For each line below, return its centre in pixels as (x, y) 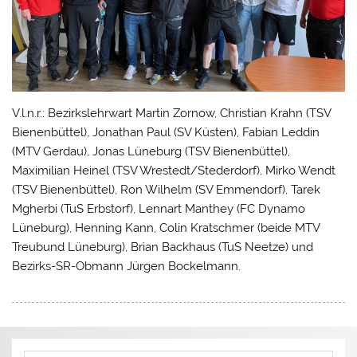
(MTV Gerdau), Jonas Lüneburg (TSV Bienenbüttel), (151, 151)
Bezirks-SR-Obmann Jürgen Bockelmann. (127, 266)
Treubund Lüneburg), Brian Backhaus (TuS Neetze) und (163, 247)
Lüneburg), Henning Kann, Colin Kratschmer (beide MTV (166, 228)
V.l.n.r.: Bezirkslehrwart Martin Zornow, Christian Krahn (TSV (172, 113)
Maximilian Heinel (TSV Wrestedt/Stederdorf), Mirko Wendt (174, 170)
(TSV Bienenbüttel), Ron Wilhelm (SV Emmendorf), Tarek (167, 189)
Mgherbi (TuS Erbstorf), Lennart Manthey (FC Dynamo (159, 208)
